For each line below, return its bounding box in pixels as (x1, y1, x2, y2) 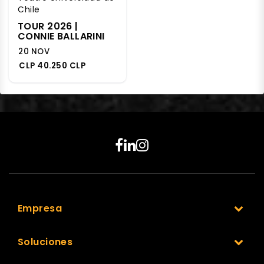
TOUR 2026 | (18, 19, 78, 33)
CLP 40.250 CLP (19, 60, 86, 71)
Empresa (18, 201, 62, 215)
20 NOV (18, 45, 50, 57)
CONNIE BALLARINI (18, 29, 105, 43)
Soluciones (18, 235, 73, 249)
